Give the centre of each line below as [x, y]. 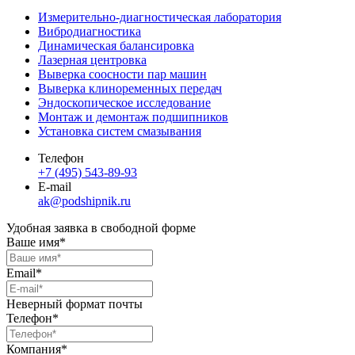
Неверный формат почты [74, 304]
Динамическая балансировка [116, 46]
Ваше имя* [36, 242]
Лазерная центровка [92, 60]
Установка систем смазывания [120, 132]
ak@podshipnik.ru [84, 201]
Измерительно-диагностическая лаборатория [160, 17]
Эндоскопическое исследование [124, 103]
